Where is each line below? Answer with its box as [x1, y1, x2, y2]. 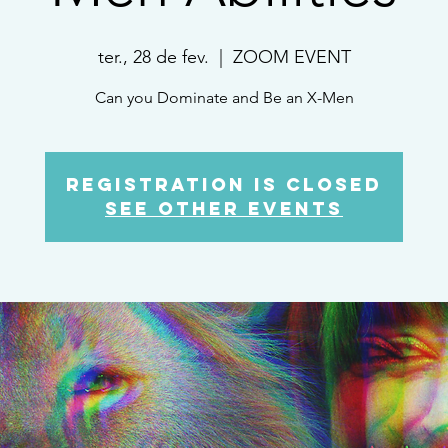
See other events [105, 196, 343, 220]
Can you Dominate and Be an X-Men [94, 87, 354, 107]
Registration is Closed [66, 172, 382, 196]
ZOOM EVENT [232, 45, 351, 68]
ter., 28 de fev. [97, 45, 209, 68]
